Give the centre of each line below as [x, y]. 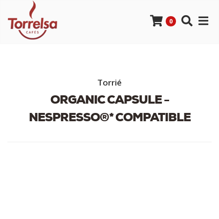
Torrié [109, 82]
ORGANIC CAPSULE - [109, 101]
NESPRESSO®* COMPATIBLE [109, 118]
